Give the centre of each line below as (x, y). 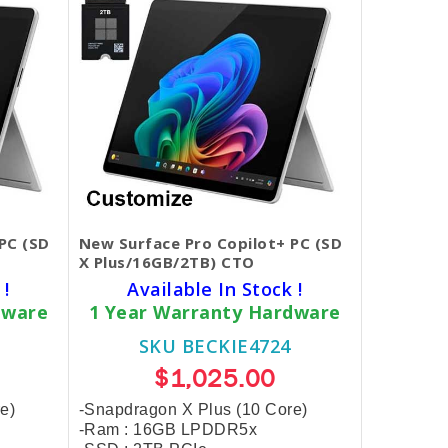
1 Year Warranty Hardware (214, 311)
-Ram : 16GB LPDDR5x (167, 429)
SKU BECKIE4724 (214, 345)
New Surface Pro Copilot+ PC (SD (210, 242)
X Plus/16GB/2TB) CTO (166, 261)
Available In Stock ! (215, 288)
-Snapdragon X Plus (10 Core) (193, 409)
